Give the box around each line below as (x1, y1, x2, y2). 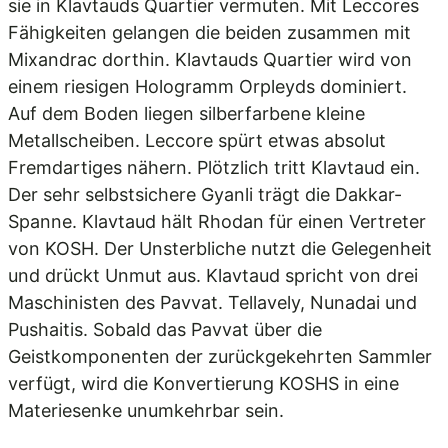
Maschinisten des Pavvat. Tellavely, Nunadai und (8, 292, 417, 313)
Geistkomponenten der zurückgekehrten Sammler (8, 346, 432, 367)
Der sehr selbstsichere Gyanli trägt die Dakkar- (8, 184, 402, 205)
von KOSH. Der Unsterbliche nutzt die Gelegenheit (8, 238, 432, 259)
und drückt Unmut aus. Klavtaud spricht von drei (8, 265, 418, 286)
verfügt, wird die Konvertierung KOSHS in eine (8, 373, 399, 394)
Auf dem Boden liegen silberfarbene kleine (8, 103, 365, 124)
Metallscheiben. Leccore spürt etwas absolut (8, 130, 386, 151)
